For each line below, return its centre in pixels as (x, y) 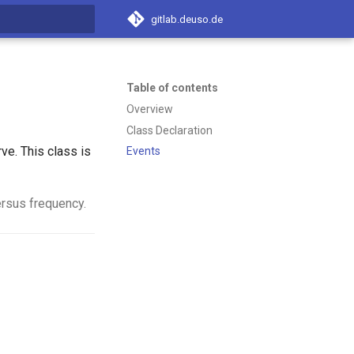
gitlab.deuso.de (187, 19)
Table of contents (172, 88)
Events (143, 151)
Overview (150, 109)
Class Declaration (169, 130)
